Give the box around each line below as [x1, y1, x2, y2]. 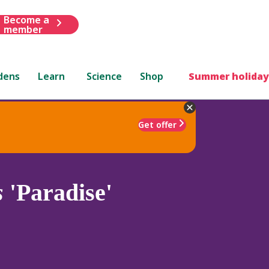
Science [86, 69, 122, 83]
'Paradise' [4, 178, 112, 206]
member [3, 22, 43, 36]
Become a [3, 13, 49, 26]
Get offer [138, 118, 177, 130]
